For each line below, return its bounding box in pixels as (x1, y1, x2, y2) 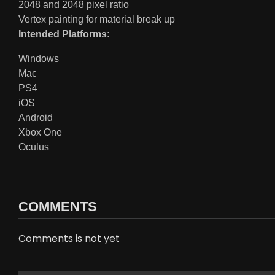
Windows (18, 53, 59, 64)
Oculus (18, 142, 49, 153)
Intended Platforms (18, 29, 107, 40)
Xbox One (18, 127, 62, 138)
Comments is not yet (18, 231, 120, 246)
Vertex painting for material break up (18, 14, 175, 25)
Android (18, 112, 53, 123)
